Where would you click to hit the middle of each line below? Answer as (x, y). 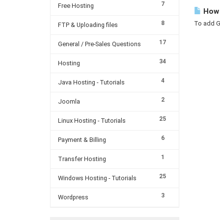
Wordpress (73, 197)
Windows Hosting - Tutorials (97, 178)
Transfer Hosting (82, 159)
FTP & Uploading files (88, 25)
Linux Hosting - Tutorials (92, 121)
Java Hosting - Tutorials (91, 82)
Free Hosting (76, 6)
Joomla (69, 101)
